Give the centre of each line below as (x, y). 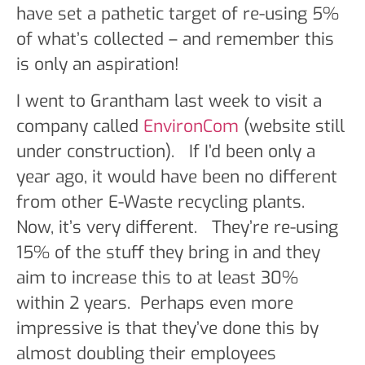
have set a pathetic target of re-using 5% (178, 13)
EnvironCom (191, 127)
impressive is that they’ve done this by (167, 329)
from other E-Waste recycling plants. (165, 202)
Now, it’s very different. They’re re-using (177, 228)
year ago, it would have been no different (177, 177)
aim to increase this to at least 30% (157, 278)
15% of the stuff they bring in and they (168, 253)
